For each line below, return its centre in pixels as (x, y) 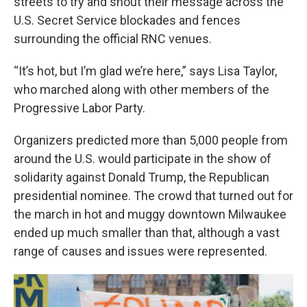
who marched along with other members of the (142, 89)
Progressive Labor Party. (79, 108)
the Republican (229, 177)
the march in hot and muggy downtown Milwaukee (150, 214)
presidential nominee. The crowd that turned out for (153, 196)
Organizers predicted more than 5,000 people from (151, 140)
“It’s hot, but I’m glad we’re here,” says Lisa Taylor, (145, 71)
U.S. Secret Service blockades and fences (127, 20)
